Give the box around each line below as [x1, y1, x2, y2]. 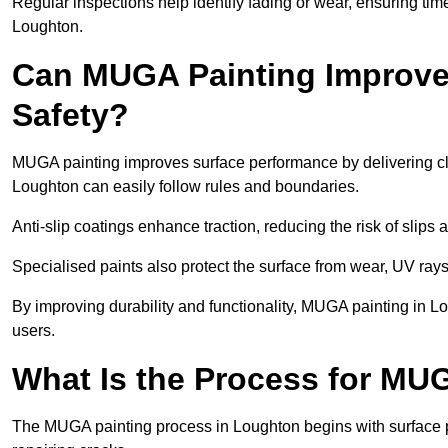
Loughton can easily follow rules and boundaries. [12, 178, 359, 196]
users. [12, 322, 55, 340]
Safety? [12, 97, 129, 134]
